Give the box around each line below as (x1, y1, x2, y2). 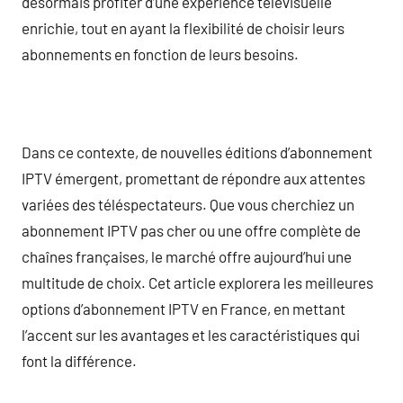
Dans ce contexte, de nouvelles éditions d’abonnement (22, 142, 372, 161)
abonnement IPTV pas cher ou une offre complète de (22, 220, 361, 239)
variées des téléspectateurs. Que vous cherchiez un (22, 194, 354, 213)
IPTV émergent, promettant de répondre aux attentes (22, 168, 365, 187)
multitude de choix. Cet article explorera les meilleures (22, 273, 373, 291)
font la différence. (22, 351, 137, 370)
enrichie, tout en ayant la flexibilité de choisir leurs (22, 18, 345, 37)
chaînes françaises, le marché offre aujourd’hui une (22, 246, 352, 265)
